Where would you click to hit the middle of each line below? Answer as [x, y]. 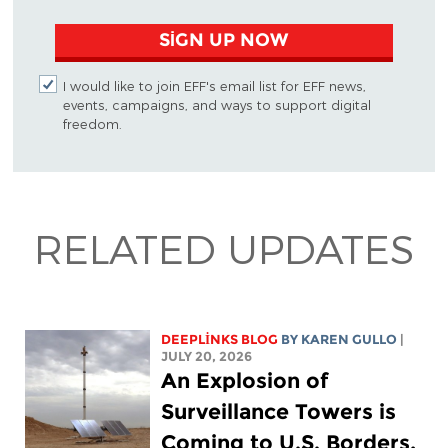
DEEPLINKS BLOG [220, 339]
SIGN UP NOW [224, 40]
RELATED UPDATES [224, 247]
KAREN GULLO [349, 339]
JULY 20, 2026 [207, 356]
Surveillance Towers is [279, 411]
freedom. [92, 123]
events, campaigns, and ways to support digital [216, 104]
